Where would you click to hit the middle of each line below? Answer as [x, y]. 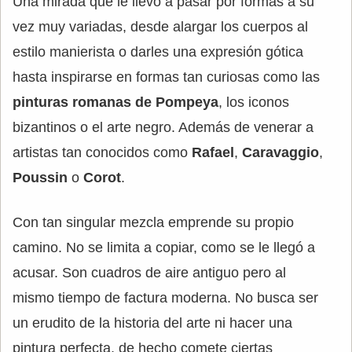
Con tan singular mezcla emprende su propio [153, 222]
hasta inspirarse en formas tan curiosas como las [166, 77]
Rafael [213, 152]
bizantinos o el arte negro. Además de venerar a [163, 127]
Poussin [40, 177]
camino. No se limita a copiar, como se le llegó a [164, 247]
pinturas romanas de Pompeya [115, 102]
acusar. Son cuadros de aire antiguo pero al [149, 272]
